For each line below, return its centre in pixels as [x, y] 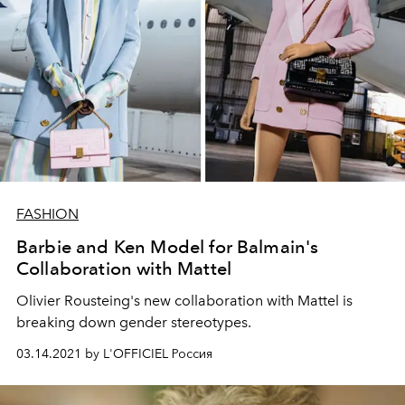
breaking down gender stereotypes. [134, 323]
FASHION [47, 214]
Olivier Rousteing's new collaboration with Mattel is [184, 301]
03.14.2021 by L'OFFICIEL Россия [114, 354]
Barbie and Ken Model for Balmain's [168, 247]
